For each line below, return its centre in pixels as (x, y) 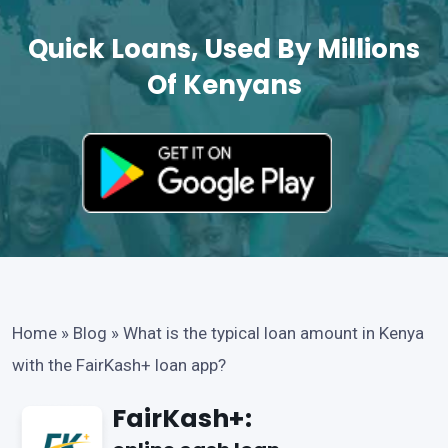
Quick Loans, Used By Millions (224, 49)
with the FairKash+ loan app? (119, 365)
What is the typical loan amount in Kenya (273, 333)
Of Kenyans (224, 85)
